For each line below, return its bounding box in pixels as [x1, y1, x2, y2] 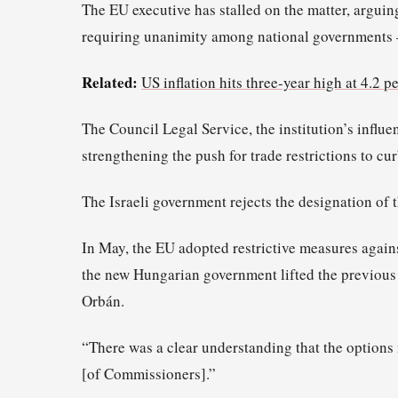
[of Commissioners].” [82, 363, 216, 385]
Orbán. [82, 291, 124, 311]
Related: [82, 70, 138, 93]
